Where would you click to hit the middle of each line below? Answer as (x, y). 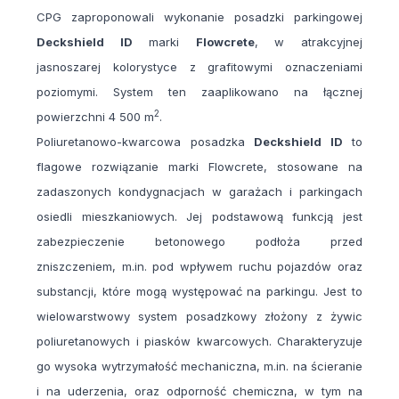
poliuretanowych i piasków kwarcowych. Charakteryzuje (199, 342)
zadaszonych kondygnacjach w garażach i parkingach (199, 192)
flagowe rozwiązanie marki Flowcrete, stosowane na (199, 167)
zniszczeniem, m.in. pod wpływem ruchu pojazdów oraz (199, 267)
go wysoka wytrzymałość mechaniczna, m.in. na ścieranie (199, 366)
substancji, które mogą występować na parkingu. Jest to (199, 292)
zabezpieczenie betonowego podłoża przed (199, 242)
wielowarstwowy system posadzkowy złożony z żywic (199, 317)
